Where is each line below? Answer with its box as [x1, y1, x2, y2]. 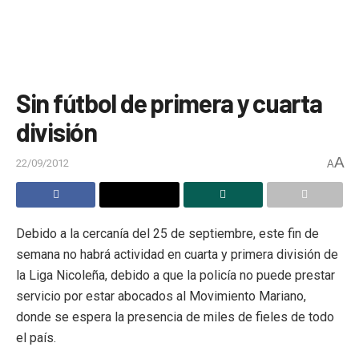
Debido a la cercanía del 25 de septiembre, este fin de [16, 225, 319, 241]
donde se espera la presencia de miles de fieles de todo [16, 309, 334, 325]
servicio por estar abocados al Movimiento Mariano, [16, 288, 306, 304]
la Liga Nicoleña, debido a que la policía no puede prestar [16, 267, 335, 283]
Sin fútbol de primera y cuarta [16, 87, 322, 118]
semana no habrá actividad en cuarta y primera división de [16, 246, 338, 262]
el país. [16, 329, 56, 345]
